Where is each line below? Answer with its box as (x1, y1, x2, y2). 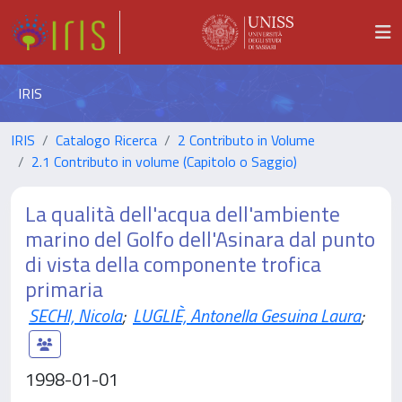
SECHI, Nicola (29, 301, 122, 329)
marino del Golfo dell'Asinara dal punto (25, 223, 375, 255)
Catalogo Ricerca (56, 129, 157, 151)
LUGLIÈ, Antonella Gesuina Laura (133, 301, 361, 329)
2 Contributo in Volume (178, 129, 315, 151)
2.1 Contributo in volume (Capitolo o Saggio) (31, 151, 297, 172)
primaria (25, 273, 103, 305)
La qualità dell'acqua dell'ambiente (25, 197, 340, 230)
